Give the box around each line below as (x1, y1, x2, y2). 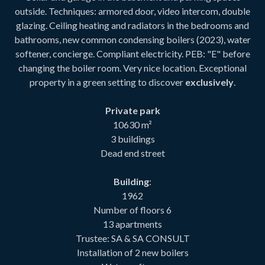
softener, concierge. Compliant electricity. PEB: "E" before (15, 47, 250, 59)
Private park (105, 104, 160, 116)
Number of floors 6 (93, 203, 172, 215)
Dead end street (100, 147, 165, 159)
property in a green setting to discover (30, 76, 185, 88)
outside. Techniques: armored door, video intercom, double (15, 5, 250, 17)
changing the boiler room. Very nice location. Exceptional (18, 62, 247, 73)
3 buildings (110, 132, 155, 144)
